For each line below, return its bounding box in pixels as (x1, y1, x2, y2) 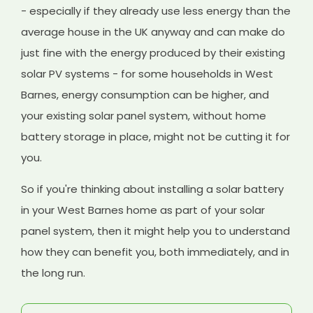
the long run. (21, 265, 86, 280)
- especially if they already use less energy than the (21, 3, 291, 18)
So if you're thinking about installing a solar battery (21, 181, 284, 196)
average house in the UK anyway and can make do (21, 24, 286, 39)
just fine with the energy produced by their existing (21, 45, 286, 60)
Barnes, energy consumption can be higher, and (21, 87, 270, 102)
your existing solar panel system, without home (21, 108, 267, 123)
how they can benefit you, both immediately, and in (21, 244, 290, 259)
